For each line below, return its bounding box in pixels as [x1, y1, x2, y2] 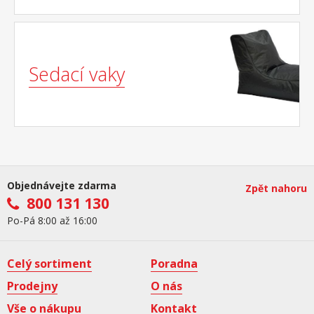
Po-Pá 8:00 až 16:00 [7, 214, 97, 227]
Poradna [151, 256, 198, 271]
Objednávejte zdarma [7, 179, 116, 192]
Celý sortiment [7, 256, 92, 271]
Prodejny [7, 278, 57, 294]
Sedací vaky [29, 61, 125, 87]
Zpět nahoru [245, 182, 307, 195]
